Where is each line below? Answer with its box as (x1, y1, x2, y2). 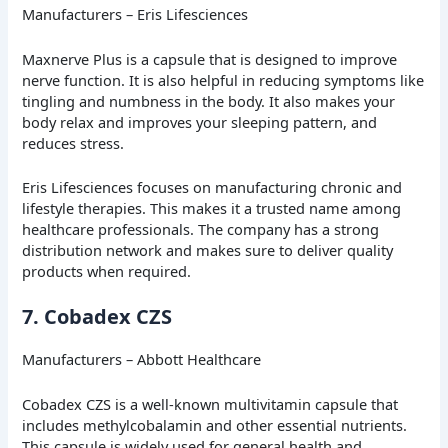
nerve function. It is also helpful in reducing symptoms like (22, 69, 425, 90)
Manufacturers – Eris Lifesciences (22, 4, 249, 25)
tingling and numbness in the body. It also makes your (22, 90, 396, 111)
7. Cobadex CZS (22, 303, 173, 331)
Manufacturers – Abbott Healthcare (22, 349, 262, 370)
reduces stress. (22, 132, 125, 153)
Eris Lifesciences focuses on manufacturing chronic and (22, 176, 403, 197)
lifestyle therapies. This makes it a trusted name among (22, 197, 402, 218)
